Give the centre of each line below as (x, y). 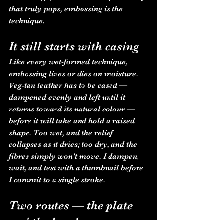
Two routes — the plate (72, 205)
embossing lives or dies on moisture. (74, 74)
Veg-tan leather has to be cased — (69, 85)
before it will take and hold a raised (73, 121)
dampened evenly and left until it (68, 97)
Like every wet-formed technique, (69, 62)
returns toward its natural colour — (73, 109)
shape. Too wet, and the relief (62, 133)
